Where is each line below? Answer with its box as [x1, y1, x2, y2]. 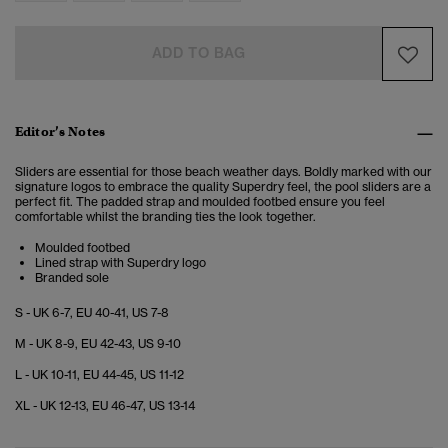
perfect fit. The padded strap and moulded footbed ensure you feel [15, 194, 385, 210]
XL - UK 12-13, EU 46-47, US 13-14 [15, 398, 195, 414]
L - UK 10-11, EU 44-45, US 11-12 [15, 367, 184, 383]
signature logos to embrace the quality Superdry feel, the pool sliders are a [15, 179, 431, 195]
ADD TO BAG [151, 44, 246, 63]
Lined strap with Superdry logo [35, 255, 206, 271]
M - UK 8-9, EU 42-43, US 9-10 [15, 336, 181, 352]
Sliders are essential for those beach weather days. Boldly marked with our [15, 164, 432, 180]
